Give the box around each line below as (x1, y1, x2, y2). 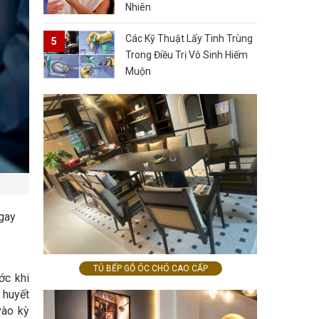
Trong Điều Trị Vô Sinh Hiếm (125, 49, 248, 61)
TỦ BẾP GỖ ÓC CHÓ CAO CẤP (93, 263, 208, 273)
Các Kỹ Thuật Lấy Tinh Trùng (125, 33, 253, 45)
